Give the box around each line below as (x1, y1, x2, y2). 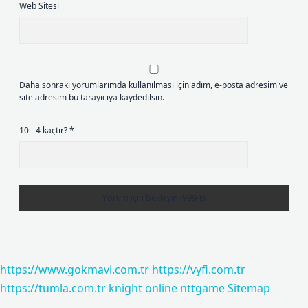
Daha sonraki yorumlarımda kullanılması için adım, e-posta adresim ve (19, 79, 288, 91)
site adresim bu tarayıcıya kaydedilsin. (19, 91, 164, 103)
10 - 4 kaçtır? (19, 124, 69, 136)
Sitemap (228, 280, 270, 296)
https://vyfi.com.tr (152, 262, 245, 277)
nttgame (180, 280, 225, 296)
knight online (109, 280, 177, 296)
